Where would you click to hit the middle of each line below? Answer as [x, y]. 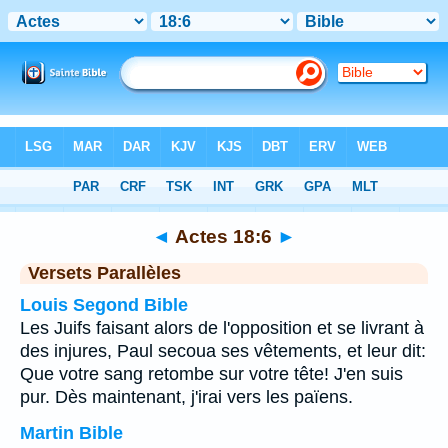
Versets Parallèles [104, 273]
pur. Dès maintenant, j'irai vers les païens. [186, 397]
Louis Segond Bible [104, 305]
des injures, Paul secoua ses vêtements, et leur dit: [223, 351]
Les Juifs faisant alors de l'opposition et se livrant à [222, 328]
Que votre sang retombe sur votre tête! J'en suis [211, 374]
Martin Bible [71, 433]
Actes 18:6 [224, 236]
